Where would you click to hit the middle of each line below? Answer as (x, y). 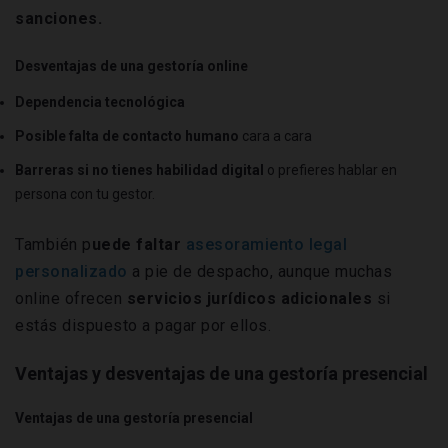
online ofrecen (71, 299)
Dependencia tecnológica (100, 102)
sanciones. (58, 19)
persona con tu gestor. (85, 194)
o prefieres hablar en (332, 170)
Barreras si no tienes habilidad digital (141, 170)
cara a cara (275, 136)
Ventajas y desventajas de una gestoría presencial (221, 374)
